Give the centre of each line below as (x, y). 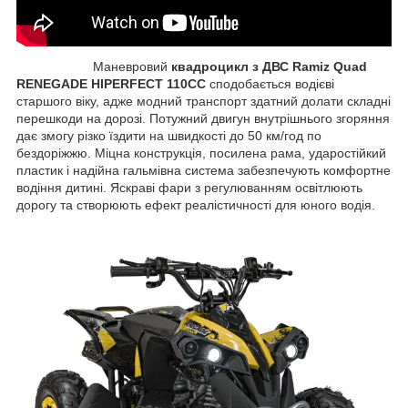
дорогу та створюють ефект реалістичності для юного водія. (198, 204)
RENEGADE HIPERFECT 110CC (111, 83)
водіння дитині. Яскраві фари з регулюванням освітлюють (189, 187)
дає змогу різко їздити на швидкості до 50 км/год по (169, 135)
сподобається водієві (270, 83)
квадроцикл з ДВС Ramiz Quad (269, 66)
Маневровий (94, 66)
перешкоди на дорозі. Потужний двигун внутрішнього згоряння (203, 118)
